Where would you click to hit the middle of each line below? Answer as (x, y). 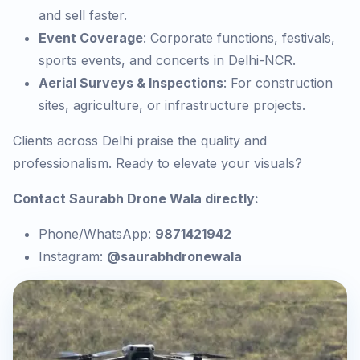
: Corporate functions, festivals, (239, 38)
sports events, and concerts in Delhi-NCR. (167, 61)
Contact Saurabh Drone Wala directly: (136, 199)
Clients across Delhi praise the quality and (140, 141)
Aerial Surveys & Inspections (131, 83)
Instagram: (73, 257)
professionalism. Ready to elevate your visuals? (157, 164)
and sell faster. (83, 16)
